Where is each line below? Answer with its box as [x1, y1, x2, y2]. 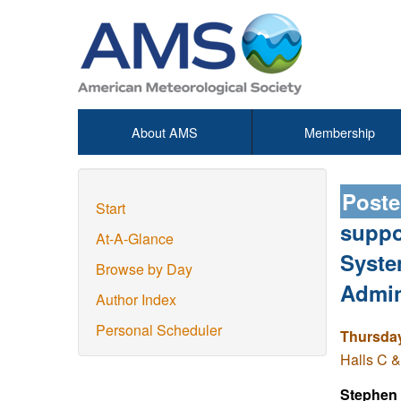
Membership [303, 123, 375, 141]
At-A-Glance [96, 228, 174, 249]
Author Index [96, 289, 176, 310]
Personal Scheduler [96, 320, 222, 340]
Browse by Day [96, 259, 192, 279]
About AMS [132, 123, 198, 141]
